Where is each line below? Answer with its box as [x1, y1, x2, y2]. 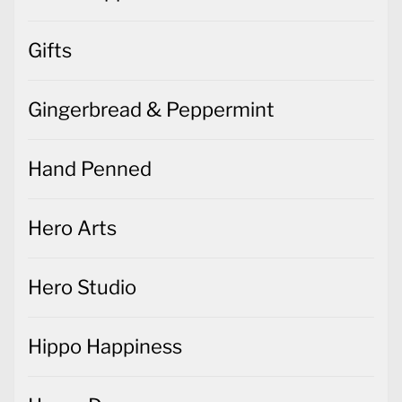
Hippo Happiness [28, 334, 182, 358]
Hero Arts [28, 215, 117, 240]
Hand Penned [28, 156, 152, 180]
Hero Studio [28, 275, 136, 299]
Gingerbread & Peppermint [28, 97, 275, 121]
